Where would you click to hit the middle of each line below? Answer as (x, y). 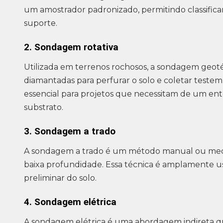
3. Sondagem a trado (70, 132)
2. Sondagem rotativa (71, 48)
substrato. (44, 108)
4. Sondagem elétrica (70, 202)
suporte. (41, 23)
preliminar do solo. (60, 178)
